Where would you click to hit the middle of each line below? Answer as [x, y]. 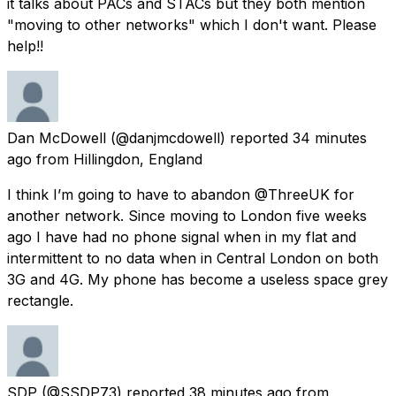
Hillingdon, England [138, 159]
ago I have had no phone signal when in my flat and [182, 236]
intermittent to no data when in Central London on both [193, 258]
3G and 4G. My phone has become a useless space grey [198, 279]
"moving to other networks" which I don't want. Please [192, 24]
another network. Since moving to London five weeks [187, 215]
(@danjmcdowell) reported [199, 137]
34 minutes [330, 137]
